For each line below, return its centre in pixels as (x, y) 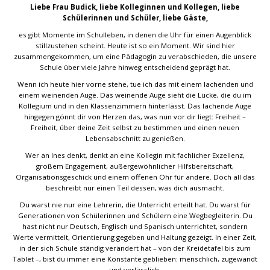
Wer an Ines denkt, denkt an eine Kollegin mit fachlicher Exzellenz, (135, 155)
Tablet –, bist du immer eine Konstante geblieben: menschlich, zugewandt (135, 259)
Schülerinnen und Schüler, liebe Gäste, (135, 18)
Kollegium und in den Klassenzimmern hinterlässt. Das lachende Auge (135, 106)
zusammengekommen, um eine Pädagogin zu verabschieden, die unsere (135, 56)
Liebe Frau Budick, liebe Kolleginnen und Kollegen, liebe (135, 7)
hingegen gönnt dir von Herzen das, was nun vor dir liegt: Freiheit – (135, 117)
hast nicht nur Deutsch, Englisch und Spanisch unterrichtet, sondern (135, 226)
